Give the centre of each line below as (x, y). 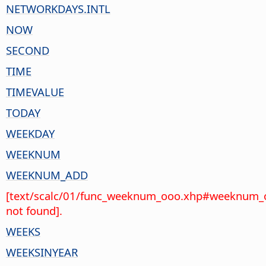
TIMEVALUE (35, 91)
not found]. (34, 210)
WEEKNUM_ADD (47, 175)
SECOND (28, 50)
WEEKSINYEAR (42, 252)
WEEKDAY (30, 133)
